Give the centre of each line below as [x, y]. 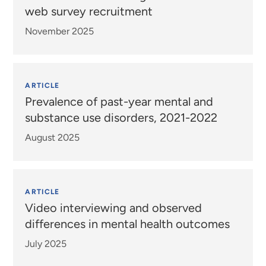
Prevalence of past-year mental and [119, 101]
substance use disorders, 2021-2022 [121, 117]
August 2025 [53, 137]
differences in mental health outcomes [128, 224]
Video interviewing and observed [114, 208]
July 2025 [46, 243]
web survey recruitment [89, 11]
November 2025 [60, 31]
